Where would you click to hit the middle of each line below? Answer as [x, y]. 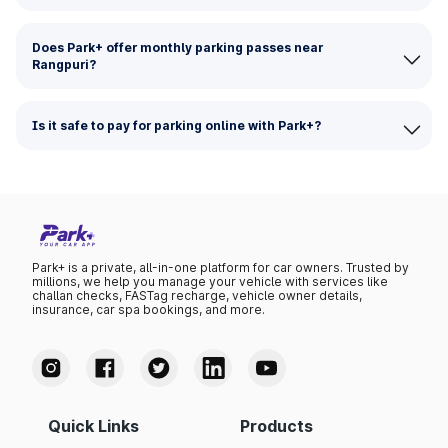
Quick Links [93, 426]
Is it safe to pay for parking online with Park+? [176, 125]
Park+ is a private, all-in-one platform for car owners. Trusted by [220, 268]
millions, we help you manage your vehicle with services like [210, 282]
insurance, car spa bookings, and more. [148, 310]
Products [276, 426]
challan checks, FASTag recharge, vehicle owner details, [197, 296]
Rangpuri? [64, 64]
